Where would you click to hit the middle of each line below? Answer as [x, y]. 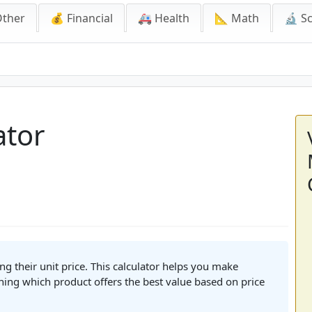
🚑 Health [164, 18]
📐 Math [237, 18]
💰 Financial [81, 18]
